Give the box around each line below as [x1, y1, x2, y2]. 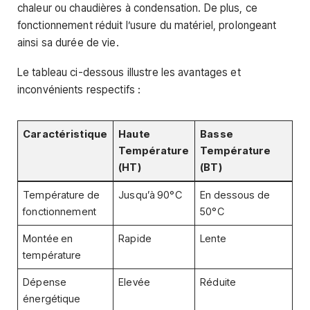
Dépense [23, 275, 67, 289]
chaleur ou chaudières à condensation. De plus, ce [17, 1, 257, 15]
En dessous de [200, 188, 270, 201]
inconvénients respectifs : [17, 83, 141, 97]
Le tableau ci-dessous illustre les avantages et [17, 66, 241, 80]
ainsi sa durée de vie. [17, 36, 119, 50]
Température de [23, 188, 100, 201]
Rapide [118, 232, 152, 245]
